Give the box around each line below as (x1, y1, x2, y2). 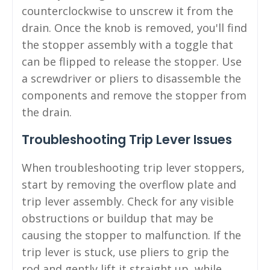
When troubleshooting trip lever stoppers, (22, 160, 245, 175)
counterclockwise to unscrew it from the (22, 3, 233, 18)
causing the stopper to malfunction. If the (22, 227, 241, 242)
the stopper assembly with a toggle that (22, 37, 233, 52)
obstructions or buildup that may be (22, 210, 213, 225)
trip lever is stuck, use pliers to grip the (22, 244, 229, 259)
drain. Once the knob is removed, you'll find (22, 20, 247, 35)
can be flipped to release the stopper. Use (22, 54, 242, 69)
